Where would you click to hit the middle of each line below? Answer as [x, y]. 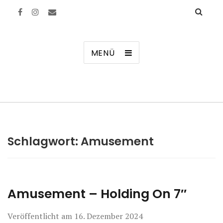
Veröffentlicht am [41, 216]
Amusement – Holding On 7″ [97, 194]
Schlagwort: [44, 141]
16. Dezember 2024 [109, 216]
